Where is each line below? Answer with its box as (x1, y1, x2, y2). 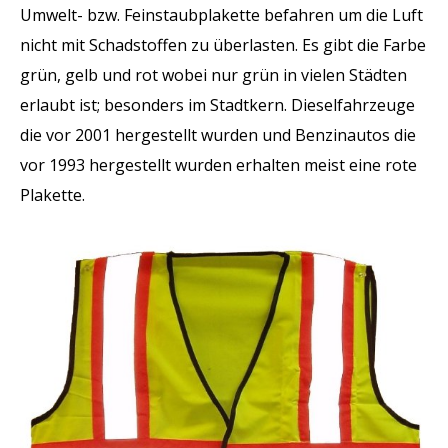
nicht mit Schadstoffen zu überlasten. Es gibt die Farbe (20, 34, 426, 57)
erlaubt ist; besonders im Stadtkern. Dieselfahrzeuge (20, 94, 415, 117)
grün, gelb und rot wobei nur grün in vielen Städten (20, 64, 407, 87)
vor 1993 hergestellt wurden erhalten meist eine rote (20, 154, 417, 177)
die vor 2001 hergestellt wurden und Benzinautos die (20, 124, 416, 147)
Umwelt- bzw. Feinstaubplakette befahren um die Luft (20, 4, 423, 27)
